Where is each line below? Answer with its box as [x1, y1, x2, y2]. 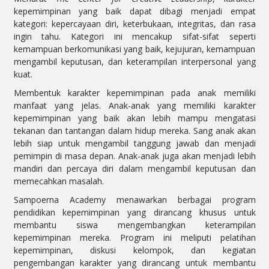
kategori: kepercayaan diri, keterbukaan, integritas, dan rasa [13, 17, 256, 29]
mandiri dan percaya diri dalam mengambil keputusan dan [13, 162, 256, 174]
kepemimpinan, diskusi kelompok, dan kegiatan [13, 244, 256, 256]
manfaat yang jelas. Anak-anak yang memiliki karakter [13, 99, 256, 111]
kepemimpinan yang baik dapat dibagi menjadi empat [13, 5, 256, 17]
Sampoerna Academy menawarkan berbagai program [13, 193, 256, 205]
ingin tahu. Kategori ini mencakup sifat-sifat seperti [13, 30, 256, 42]
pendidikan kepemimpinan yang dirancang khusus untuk [13, 206, 256, 218]
